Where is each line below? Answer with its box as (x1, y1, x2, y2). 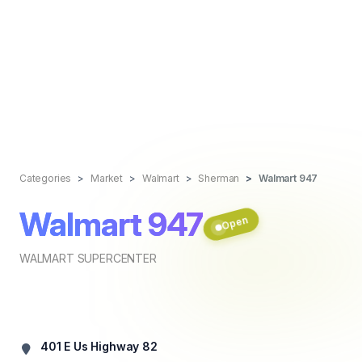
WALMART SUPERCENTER (19, 251, 157, 265)
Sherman (198, 172, 240, 184)
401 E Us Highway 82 (40, 339, 158, 353)
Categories (19, 172, 72, 184)
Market (90, 172, 124, 184)
